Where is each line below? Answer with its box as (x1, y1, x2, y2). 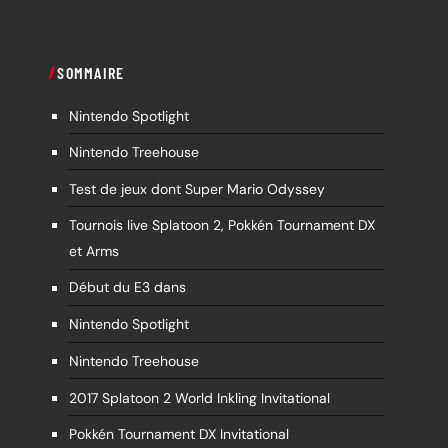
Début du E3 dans (68, 270, 186, 289)
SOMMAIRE (57, 54, 125, 74)
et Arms (68, 234, 119, 253)
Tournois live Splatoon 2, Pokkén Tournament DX (68, 208, 375, 227)
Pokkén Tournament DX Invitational (68, 417, 289, 436)
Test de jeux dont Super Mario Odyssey (68, 171, 325, 190)
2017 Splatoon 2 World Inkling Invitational (68, 380, 330, 399)
